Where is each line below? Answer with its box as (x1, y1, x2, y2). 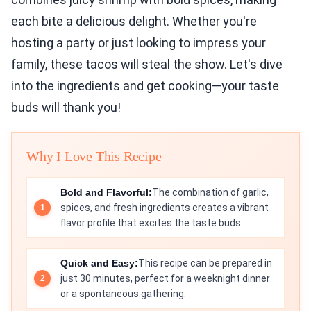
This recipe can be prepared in (138, 258, 272, 269)
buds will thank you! (11, 100, 121, 115)
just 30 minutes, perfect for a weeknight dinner (60, 273, 270, 284)
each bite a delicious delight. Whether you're (11, 14, 257, 28)
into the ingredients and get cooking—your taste (11, 78, 279, 93)
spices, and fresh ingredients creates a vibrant (60, 202, 269, 213)
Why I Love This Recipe (26, 149, 162, 164)
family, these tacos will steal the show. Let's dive (11, 57, 283, 72)
